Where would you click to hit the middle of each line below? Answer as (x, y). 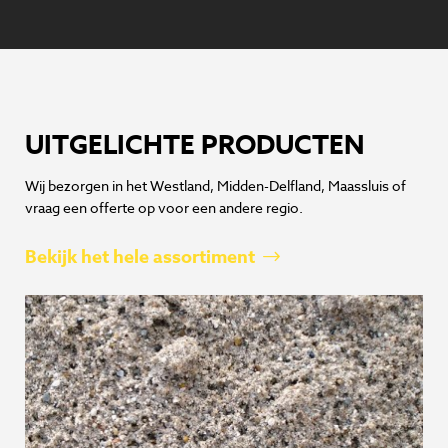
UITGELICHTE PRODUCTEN (194, 145)
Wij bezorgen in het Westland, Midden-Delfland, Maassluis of (215, 186)
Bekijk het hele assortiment (142, 257)
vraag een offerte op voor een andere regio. (164, 208)
